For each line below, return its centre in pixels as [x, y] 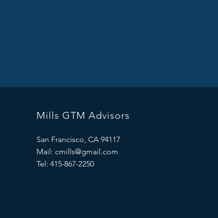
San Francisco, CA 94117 [78, 139]
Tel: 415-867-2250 [65, 164]
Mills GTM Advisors [83, 115]
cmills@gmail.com [86, 152]
